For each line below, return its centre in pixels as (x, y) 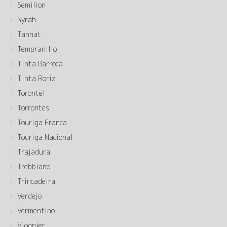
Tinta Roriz (36, 78)
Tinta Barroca (40, 64)
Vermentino (36, 211)
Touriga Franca (42, 122)
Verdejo (29, 196)
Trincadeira (36, 181)
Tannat (29, 34)
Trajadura (34, 152)
